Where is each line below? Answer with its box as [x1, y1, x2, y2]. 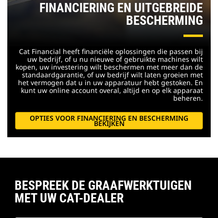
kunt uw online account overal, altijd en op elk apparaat [21, 85, 203, 95]
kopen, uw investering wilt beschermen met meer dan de [16, 62, 203, 72]
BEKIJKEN [93, 118, 125, 128]
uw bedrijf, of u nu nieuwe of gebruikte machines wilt [27, 54, 203, 64]
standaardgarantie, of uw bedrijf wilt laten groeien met [22, 70, 203, 79]
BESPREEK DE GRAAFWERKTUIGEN [15, 178, 192, 193]
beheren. [173, 93, 203, 103]
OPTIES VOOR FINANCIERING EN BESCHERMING [30, 113, 188, 123]
